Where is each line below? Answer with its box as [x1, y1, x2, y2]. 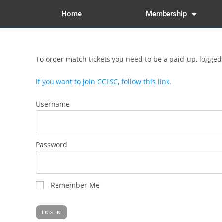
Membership [146, 9, 187, 18]
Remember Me [49, 180, 100, 190]
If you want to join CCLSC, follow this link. [36, 77, 171, 86]
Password [36, 140, 67, 149]
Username [36, 99, 70, 109]
